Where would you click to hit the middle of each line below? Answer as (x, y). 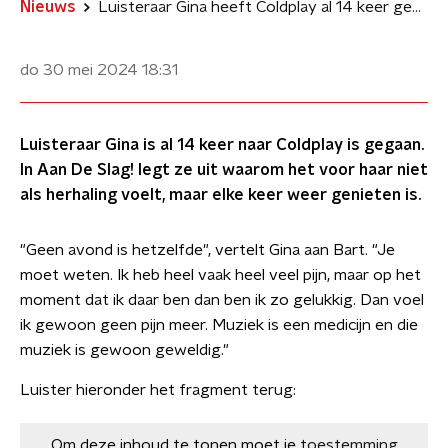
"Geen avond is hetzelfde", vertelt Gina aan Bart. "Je (207, 250)
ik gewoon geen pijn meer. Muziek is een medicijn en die (219, 325)
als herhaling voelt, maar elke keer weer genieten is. (220, 195)
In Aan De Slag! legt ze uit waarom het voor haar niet (224, 170)
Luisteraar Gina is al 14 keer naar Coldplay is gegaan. (222, 145)
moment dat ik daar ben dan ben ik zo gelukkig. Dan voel (222, 300)
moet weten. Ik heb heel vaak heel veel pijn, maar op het (220, 275)
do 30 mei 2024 (79, 70)
